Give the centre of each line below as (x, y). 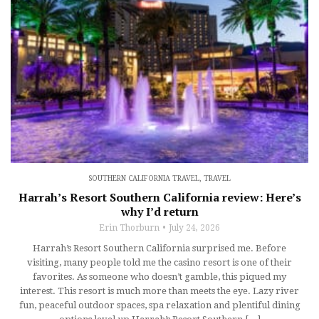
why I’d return (159, 211)
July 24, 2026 (194, 228)
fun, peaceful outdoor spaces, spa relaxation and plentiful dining (159, 305)
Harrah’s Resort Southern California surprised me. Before (159, 248)
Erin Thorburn (129, 228)
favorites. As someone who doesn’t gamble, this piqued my (159, 276)
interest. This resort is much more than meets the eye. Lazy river (159, 291)
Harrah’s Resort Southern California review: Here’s (159, 197)
